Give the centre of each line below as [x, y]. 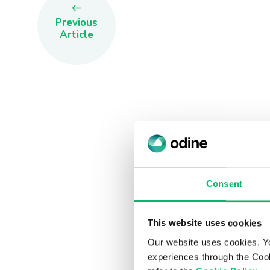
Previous [77, 22]
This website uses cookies [204, 223]
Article [77, 34]
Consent [224, 184]
